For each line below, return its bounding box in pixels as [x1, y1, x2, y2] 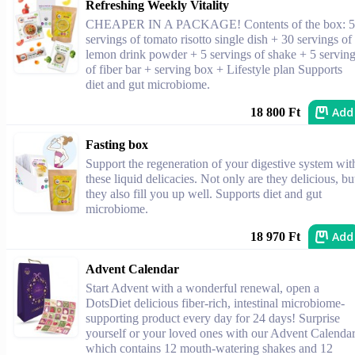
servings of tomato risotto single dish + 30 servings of [86, 32, 352, 46]
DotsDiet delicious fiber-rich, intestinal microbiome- [86, 296, 345, 310]
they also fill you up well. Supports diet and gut [86, 187, 322, 200]
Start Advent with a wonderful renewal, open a [86, 281, 319, 295]
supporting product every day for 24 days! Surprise [86, 311, 340, 325]
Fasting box [86, 138, 148, 151]
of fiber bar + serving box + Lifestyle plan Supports [86, 63, 342, 76]
